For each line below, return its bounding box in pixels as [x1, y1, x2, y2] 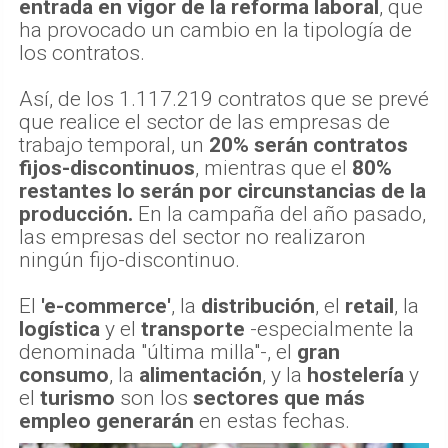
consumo [19, 362, 109, 387]
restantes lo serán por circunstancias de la [19, 178, 426, 203]
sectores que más [193, 385, 365, 410]
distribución [201, 293, 315, 318]
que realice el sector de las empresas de [19, 109, 390, 134]
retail [345, 293, 394, 318]
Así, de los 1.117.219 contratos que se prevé [19, 86, 429, 111]
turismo [40, 385, 115, 410]
